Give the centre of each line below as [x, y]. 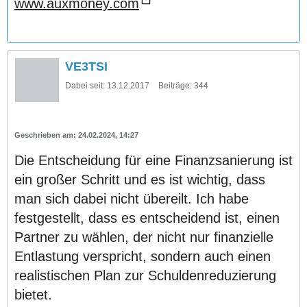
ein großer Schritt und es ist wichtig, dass [140, 180]
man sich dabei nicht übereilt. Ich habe [132, 199]
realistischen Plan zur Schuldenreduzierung [145, 276]
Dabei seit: [85, 86]
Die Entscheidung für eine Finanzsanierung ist [153, 161]
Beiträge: [175, 86]
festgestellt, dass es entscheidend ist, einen [147, 218]
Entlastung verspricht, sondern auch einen [143, 257]
